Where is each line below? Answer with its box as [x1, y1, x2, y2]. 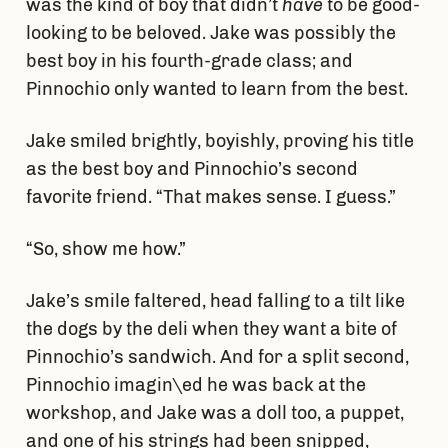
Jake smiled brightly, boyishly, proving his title [25, 130, 414, 153]
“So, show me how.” [25, 238, 190, 261]
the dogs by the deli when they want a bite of [25, 318, 397, 341]
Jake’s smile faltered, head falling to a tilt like [25, 290, 405, 313]
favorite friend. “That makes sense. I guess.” [25, 186, 400, 209]
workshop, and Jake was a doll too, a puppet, [25, 402, 404, 425]
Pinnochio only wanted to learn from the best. [25, 78, 412, 101]
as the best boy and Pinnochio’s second [25, 158, 358, 181]
